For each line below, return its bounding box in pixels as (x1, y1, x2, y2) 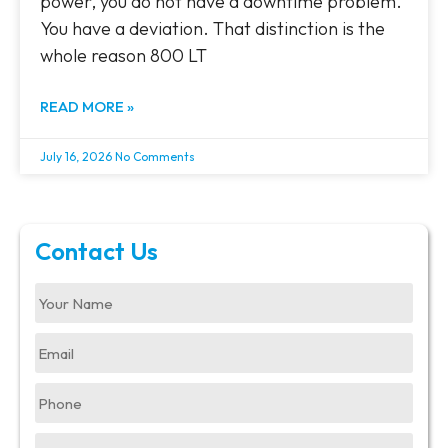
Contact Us (35, 236, 158, 267)
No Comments (115, 149, 195, 165)
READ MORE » (40, 97, 134, 117)
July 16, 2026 (40, 149, 115, 165)
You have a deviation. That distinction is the (40, 17, 385, 41)
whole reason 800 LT (40, 44, 207, 68)
